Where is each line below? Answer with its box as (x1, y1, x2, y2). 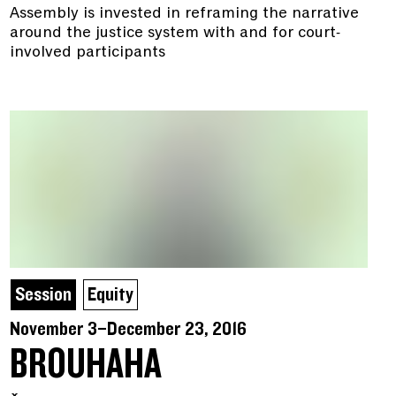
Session (14, 285, 72, 306)
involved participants (9, 40, 165, 62)
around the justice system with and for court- (9, 20, 340, 42)
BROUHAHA (9, 344, 162, 387)
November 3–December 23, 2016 (9, 319, 247, 340)
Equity (87, 285, 133, 306)
